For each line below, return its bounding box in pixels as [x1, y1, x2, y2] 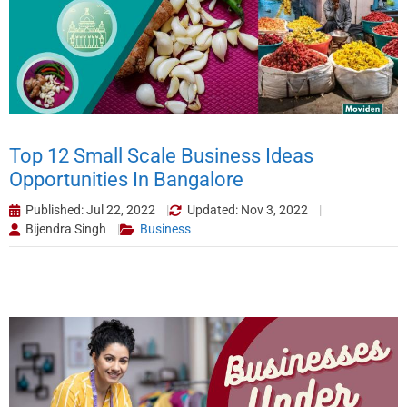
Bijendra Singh [25, 222, 106, 237]
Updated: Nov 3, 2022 [187, 203, 308, 218]
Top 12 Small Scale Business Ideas [9, 144, 313, 168]
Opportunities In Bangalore [9, 168, 243, 192]
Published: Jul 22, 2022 [25, 203, 155, 218]
